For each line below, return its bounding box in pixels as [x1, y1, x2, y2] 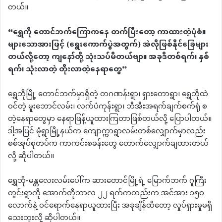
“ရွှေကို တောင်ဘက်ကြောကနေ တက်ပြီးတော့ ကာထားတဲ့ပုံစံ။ [8, 24, 206, 41]
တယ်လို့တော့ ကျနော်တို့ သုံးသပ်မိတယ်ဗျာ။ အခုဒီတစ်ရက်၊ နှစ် [8, 49, 209, 66]
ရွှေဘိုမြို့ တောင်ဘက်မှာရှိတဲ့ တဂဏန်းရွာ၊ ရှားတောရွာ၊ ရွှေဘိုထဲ [8, 86, 208, 103]
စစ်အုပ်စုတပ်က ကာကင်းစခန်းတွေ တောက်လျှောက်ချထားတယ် [8, 136, 209, 153]
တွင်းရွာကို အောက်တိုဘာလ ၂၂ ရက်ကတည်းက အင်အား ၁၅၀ [8, 185, 204, 202]
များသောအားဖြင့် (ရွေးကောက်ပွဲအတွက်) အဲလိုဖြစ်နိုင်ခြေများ [8, 37, 209, 54]
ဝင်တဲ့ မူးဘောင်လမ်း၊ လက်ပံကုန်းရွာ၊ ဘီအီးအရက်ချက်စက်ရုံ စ [8, 99, 207, 115]
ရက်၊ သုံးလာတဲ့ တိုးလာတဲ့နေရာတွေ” [8, 61, 127, 78]
